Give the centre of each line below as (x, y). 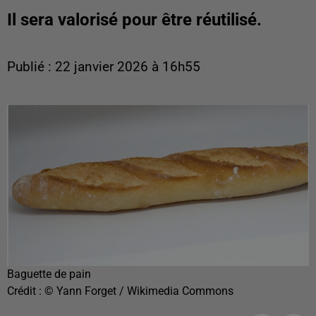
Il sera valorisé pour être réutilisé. (134, 20)
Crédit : (26, 291)
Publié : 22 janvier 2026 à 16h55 (104, 67)
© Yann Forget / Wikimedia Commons (139, 291)
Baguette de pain (49, 274)
